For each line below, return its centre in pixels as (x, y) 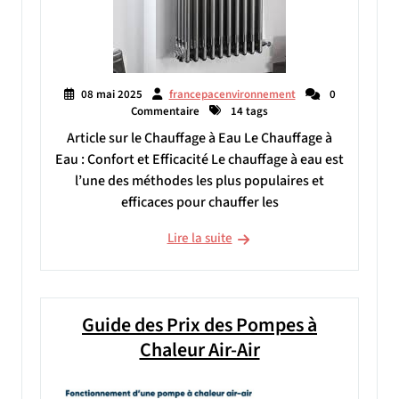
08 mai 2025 (111, 94)
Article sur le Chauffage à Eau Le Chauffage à (199, 138)
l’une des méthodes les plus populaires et (199, 180)
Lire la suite (199, 238)
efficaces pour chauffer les (199, 202)
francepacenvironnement (232, 94)
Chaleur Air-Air (199, 350)
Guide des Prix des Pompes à (199, 325)
